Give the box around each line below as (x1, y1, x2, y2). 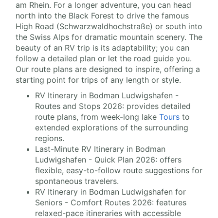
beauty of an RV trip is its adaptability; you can (16, 43, 189, 53)
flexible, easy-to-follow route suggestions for (35, 165, 202, 175)
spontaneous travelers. (35, 176, 119, 186)
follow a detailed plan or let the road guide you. (16, 54, 192, 63)
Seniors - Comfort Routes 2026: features (35, 198, 186, 207)
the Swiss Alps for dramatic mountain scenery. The (16, 32, 202, 42)
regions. (35, 133, 64, 143)
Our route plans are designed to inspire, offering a (16, 64, 200, 74)
